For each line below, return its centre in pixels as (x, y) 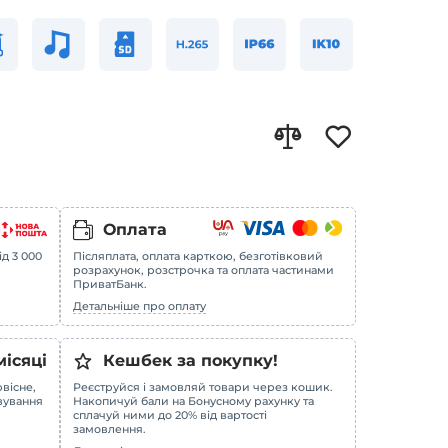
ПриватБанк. (109, 284)
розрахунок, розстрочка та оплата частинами (203, 270)
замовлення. (109, 429)
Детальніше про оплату (139, 306)
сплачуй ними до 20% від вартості (169, 415)
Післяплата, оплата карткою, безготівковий (197, 256)
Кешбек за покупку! (190, 360)
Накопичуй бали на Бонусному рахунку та (193, 401)
